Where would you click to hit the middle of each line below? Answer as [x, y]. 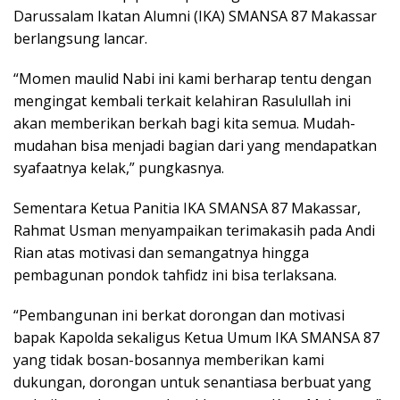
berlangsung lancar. [80, 39]
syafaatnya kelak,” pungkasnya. [119, 168]
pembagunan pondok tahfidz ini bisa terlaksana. [175, 275]
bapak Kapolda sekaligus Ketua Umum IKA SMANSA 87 [196, 338]
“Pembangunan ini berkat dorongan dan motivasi [179, 316]
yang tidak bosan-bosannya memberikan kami [169, 360]
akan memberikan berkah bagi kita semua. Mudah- [184, 124]
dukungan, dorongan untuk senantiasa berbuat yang [192, 383]
